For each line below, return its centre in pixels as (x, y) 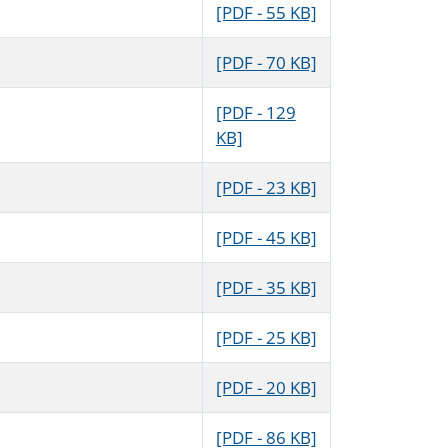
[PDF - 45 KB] (266, 238)
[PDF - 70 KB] (266, 63)
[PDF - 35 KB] (266, 288)
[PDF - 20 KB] (266, 388)
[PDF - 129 (255, 113)
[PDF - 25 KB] (266, 338)
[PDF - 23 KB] (266, 188)
